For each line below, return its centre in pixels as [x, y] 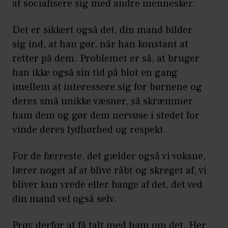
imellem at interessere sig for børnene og [107, 87]
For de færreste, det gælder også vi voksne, [109, 156]
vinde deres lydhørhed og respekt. [91, 130]
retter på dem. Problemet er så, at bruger [106, 59]
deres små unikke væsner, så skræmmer [103, 102]
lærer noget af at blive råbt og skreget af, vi [109, 171]
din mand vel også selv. [65, 199]
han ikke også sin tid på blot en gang [95, 73]
